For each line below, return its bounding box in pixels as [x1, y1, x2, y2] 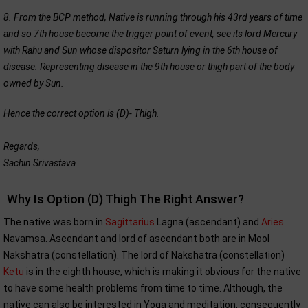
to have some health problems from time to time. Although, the [3, 282, 283, 294]
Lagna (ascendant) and [155, 216, 261, 228]
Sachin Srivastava [3, 157, 76, 168]
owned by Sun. [3, 77, 64, 89]
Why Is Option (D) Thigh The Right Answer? [7, 191, 244, 206]
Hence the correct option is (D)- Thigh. [3, 107, 159, 119]
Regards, [3, 140, 40, 152]
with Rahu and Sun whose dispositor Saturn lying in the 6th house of [3, 44, 278, 56]
